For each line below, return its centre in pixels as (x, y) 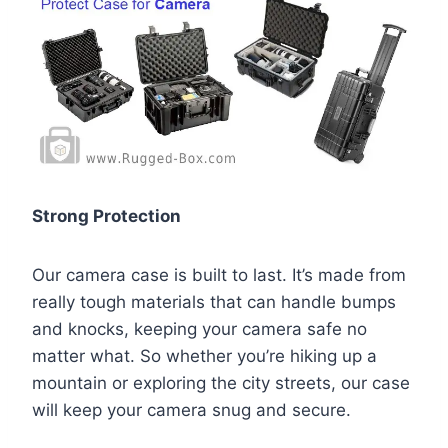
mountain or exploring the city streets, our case (221, 383)
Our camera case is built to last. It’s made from (219, 275)
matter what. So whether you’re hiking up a (204, 356)
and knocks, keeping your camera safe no (199, 329)
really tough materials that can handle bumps (214, 302)
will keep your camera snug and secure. (191, 410)
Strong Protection (106, 216)
